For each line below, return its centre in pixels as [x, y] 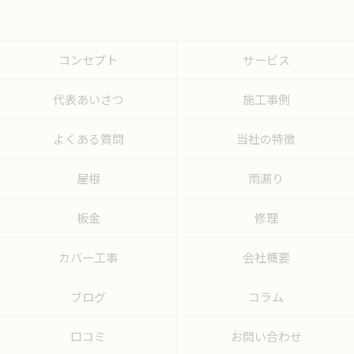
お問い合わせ [266, 336]
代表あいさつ [88, 99]
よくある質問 [88, 139]
